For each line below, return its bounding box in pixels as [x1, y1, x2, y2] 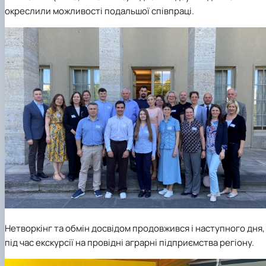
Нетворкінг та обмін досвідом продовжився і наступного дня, [5, 221, 265, 235]
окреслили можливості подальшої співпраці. [5, 5, 194, 18]
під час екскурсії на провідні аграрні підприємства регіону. [5, 236, 254, 249]
